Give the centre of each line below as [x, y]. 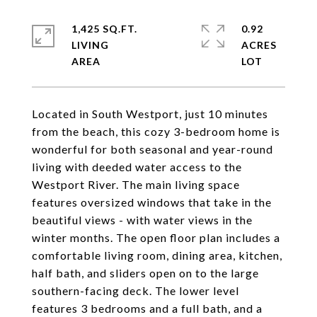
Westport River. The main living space [136, 184]
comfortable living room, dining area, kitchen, [157, 255]
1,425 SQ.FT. [104, 29]
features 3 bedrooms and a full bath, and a [147, 308]
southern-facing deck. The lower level [136, 290]
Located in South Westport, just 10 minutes [150, 114]
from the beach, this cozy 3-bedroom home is [156, 131]
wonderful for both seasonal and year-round [152, 149]
